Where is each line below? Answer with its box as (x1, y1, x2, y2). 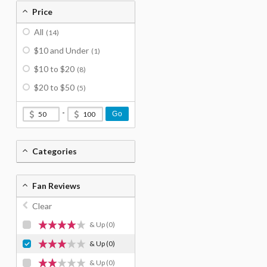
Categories (32, 146, 77, 156)
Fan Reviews (32, 181, 80, 191)
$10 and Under (34, 45, 89, 55)
